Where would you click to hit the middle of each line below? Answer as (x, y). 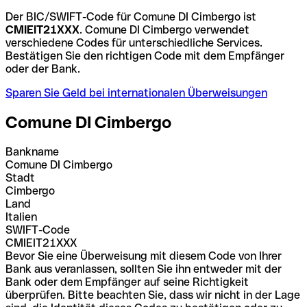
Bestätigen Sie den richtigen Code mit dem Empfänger (145, 56)
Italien (21, 217)
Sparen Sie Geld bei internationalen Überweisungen (136, 93)
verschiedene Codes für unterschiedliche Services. (134, 42)
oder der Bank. (43, 69)
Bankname (32, 151)
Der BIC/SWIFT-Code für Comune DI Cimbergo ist (131, 16)
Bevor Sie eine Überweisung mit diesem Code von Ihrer (144, 256)
